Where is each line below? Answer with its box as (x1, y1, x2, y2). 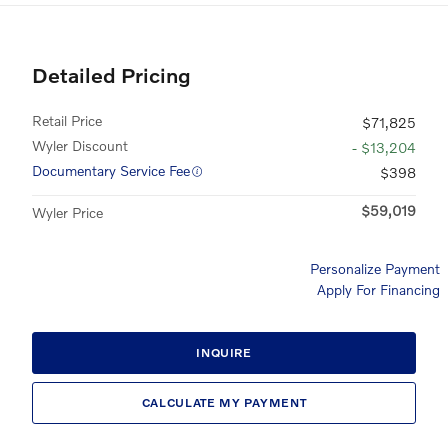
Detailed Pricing (32, 61, 191, 87)
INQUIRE (196, 345, 252, 361)
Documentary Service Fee (32, 161, 190, 179)
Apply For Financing (317, 280, 440, 298)
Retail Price (32, 111, 102, 129)
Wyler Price (32, 203, 103, 221)
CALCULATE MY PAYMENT (141, 395, 307, 410)
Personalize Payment (310, 259, 440, 277)
